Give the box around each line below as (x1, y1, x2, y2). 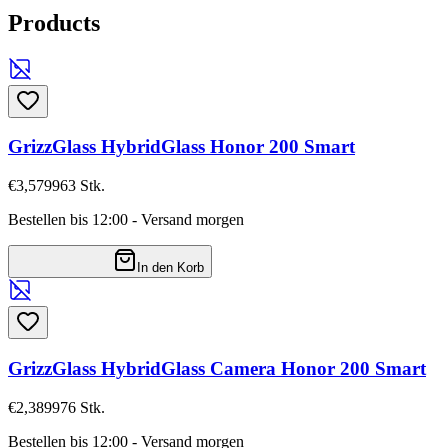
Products (8, 9, 100, 36)
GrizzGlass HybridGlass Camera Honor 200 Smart (8, 357, 426, 379)
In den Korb (137, 260, 204, 276)
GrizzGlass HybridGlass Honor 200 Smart (8, 136, 355, 158)
